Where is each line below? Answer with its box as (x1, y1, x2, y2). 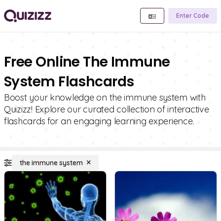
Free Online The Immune (4, 52, 170, 72)
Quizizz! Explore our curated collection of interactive (4, 104, 209, 115)
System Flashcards (4, 72, 134, 91)
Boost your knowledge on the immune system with (4, 92, 206, 103)
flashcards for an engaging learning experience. (4, 115, 194, 127)
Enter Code (176, 12, 209, 19)
